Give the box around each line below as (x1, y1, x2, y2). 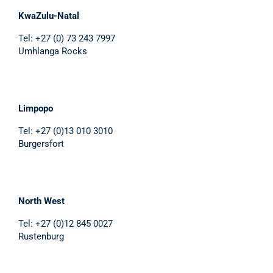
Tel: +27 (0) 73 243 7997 (18, 33, 115, 44)
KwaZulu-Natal (18, 10, 79, 21)
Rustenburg (18, 231, 64, 242)
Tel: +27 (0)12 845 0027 (18, 218, 113, 229)
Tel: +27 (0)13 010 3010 (18, 126, 113, 136)
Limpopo (18, 103, 53, 114)
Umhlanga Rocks (18, 46, 87, 57)
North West (18, 196, 65, 207)
